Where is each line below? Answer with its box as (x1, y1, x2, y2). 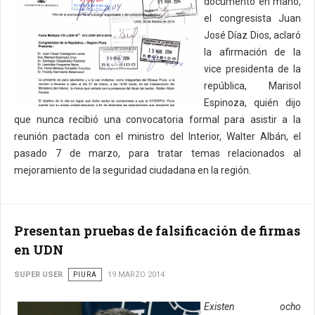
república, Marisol (204, 80, 301, 91)
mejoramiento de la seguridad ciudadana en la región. (14, 165, 251, 176)
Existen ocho (204, 301, 301, 312)
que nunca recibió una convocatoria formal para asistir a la (14, 114, 301, 125)
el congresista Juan (204, 13, 301, 24)
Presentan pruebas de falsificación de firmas (14, 222, 300, 239)
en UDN (14, 241, 63, 258)
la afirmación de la (204, 46, 301, 58)
